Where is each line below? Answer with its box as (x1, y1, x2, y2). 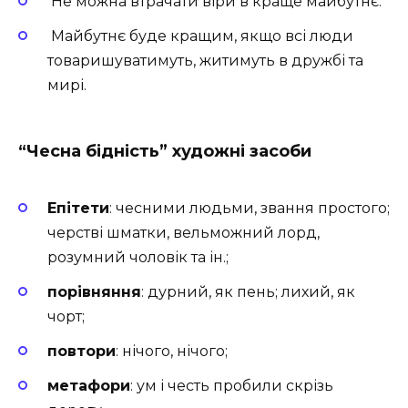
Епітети (47, 199, 109, 217)
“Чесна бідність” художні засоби (18, 141, 311, 162)
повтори (47, 342, 116, 360)
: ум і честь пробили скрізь (130, 377, 333, 395)
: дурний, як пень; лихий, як (141, 282, 355, 301)
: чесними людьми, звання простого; (109, 199, 390, 217)
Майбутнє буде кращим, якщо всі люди (47, 27, 353, 46)
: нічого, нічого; (116, 342, 228, 360)
